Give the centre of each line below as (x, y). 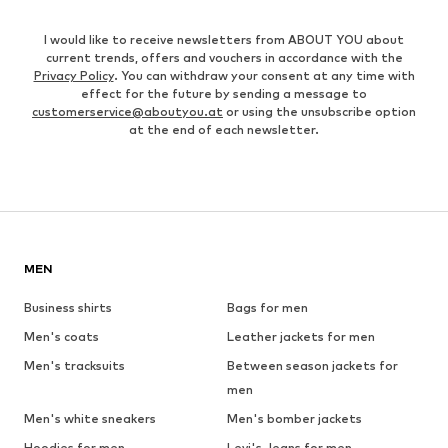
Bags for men (267, 308)
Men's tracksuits (74, 366)
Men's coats (61, 337)
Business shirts (68, 308)
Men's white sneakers (90, 419)
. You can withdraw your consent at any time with (264, 76)
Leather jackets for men (300, 337)
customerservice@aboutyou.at (127, 112)
